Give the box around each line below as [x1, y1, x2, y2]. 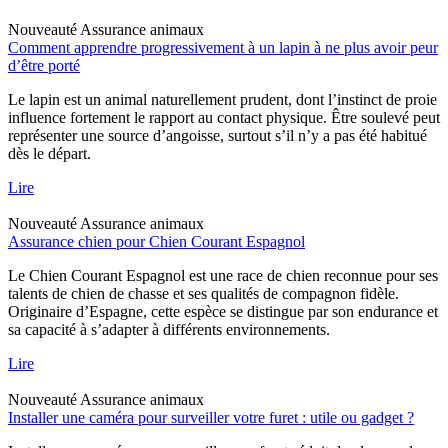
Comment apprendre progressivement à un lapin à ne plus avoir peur [8, 38, 438, 56]
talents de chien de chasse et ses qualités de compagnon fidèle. [8, 284, 399, 302]
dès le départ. [8, 144, 91, 162]
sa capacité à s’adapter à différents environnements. [8, 320, 330, 338]
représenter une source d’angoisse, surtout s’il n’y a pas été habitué [8, 126, 427, 144]
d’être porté [8, 56, 80, 74]
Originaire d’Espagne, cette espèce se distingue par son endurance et [8, 302, 438, 320]
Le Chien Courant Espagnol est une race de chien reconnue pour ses [8, 266, 438, 284]
